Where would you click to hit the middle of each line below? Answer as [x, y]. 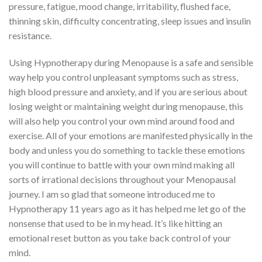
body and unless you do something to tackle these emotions [127, 150]
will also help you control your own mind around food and [122, 121]
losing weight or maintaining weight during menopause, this [126, 106]
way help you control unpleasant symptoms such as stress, [123, 77]
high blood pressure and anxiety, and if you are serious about [128, 92]
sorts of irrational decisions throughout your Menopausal [122, 180]
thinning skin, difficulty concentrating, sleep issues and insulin [130, 21]
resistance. [30, 36]
